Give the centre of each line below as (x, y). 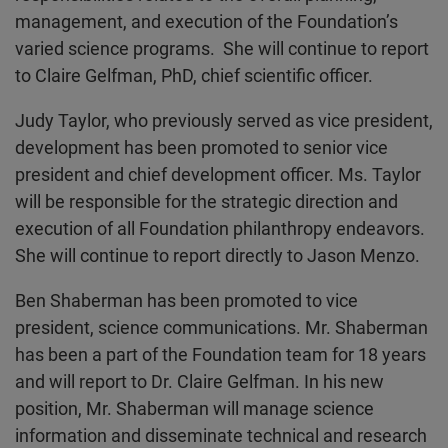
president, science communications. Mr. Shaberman (221, 328)
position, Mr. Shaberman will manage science (194, 409)
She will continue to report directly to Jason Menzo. (217, 256)
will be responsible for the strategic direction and (206, 202)
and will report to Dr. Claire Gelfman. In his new (199, 382)
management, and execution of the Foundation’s (206, 22)
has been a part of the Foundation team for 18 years (220, 355)
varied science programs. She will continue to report (221, 49)
